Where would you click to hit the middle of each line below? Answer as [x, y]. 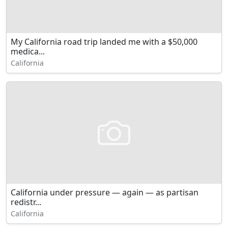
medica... [28, 51]
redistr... [26, 202]
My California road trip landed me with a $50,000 [104, 42]
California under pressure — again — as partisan [105, 192]
